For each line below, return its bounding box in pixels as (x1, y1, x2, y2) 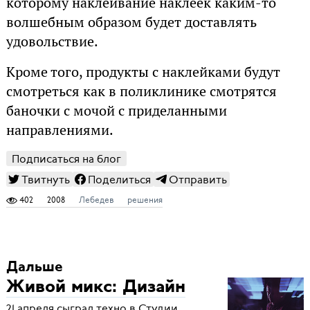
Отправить (168, 172, 227, 188)
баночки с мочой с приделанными (6, 101, 227, 120)
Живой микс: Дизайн (6, 278, 185, 298)
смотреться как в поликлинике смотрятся (6, 82, 277, 100)
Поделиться (87, 172, 151, 188)
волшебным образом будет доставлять (6, 12, 257, 31)
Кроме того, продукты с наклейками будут (6, 62, 280, 81)
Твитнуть (21, 172, 70, 188)
